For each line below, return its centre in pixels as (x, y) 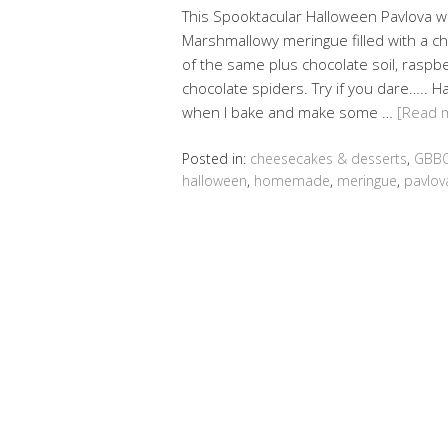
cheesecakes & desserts (328, 158)
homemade (292, 180)
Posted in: (216, 158)
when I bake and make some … (289, 111)
